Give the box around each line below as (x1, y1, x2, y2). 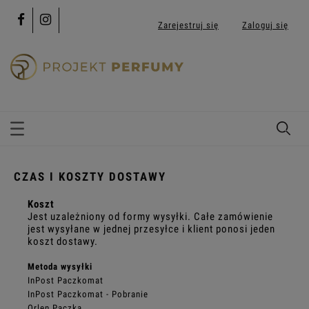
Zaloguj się (242, 19, 288, 30)
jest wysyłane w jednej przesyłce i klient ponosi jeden (28, 223, 275, 236)
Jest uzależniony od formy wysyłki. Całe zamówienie (28, 210, 273, 223)
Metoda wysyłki (28, 261, 92, 272)
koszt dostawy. (28, 235, 101, 248)
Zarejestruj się (158, 19, 219, 30)
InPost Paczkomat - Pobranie (28, 289, 148, 300)
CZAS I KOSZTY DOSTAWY (14, 170, 166, 184)
